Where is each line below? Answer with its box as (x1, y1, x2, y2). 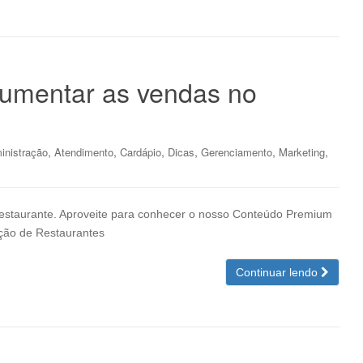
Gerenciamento (201, 144, 272, 160)
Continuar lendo (236, 266, 321, 279)
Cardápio (120, 144, 161, 160)
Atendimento (54, 144, 113, 160)
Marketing (279, 144, 325, 160)
